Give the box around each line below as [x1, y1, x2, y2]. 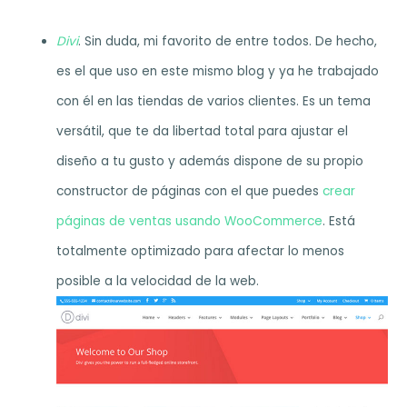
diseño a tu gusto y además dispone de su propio [56, 153, 364, 171]
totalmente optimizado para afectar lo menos [56, 243, 345, 261]
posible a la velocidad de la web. [56, 273, 260, 291]
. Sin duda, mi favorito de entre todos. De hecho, [78, 33, 378, 51]
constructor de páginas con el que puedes [56, 183, 323, 201]
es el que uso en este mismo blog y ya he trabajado [56, 63, 380, 81]
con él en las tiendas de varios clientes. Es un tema [56, 93, 372, 111]
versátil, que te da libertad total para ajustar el [56, 123, 349, 141]
